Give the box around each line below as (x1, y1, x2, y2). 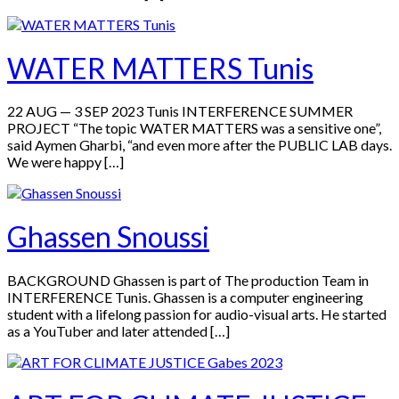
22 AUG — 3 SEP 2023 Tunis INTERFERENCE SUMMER (7, 102, 353, 120)
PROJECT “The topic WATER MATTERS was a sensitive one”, (7, 119, 381, 137)
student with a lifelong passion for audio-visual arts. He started (7, 305, 387, 323)
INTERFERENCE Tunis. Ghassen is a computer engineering (7, 289, 363, 306)
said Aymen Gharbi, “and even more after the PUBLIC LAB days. (7, 136, 392, 154)
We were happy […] (7, 153, 124, 171)
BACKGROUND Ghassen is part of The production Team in (7, 272, 369, 289)
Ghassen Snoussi (7, 219, 209, 255)
